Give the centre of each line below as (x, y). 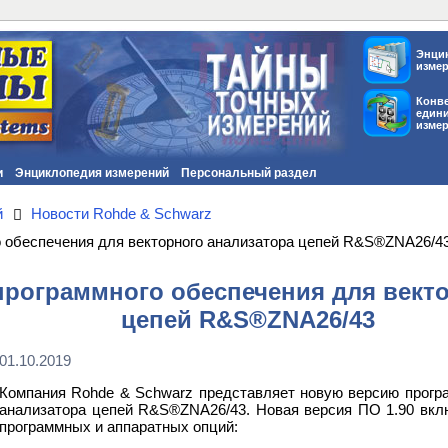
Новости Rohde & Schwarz (121, 213)
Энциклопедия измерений (92, 173)
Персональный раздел (249, 173)
